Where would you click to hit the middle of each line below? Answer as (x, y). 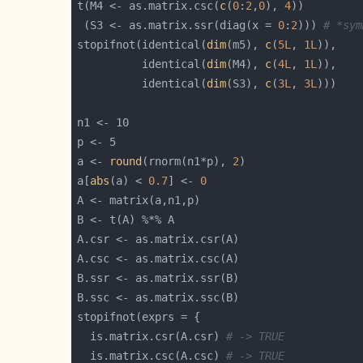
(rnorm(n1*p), (187, 161)
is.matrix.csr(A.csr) (152, 336)
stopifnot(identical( (142, 45)
